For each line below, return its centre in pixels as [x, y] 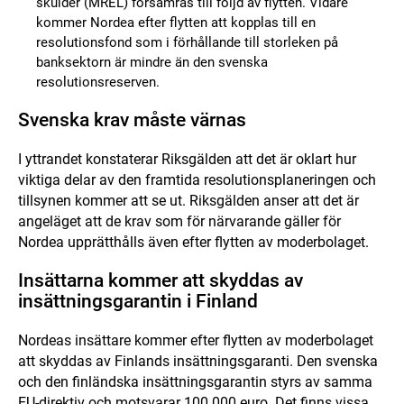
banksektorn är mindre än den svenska [152, 62]
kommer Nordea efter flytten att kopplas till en [176, 23]
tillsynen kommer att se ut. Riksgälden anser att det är [188, 201]
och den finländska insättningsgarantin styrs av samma [195, 382]
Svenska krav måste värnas [132, 120]
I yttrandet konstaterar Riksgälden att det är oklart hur [187, 159]
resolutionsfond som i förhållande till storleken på [187, 42]
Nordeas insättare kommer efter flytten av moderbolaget [196, 340]
